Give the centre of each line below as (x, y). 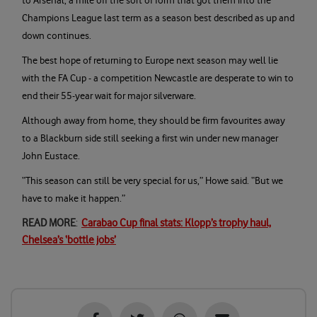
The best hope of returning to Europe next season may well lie (150, 61)
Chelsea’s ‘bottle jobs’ (69, 240)
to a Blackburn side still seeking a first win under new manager (150, 139)
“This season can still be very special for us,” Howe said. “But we (152, 181)
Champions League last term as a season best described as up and (158, 18)
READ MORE (49, 223)
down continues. (58, 36)
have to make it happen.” (74, 199)
